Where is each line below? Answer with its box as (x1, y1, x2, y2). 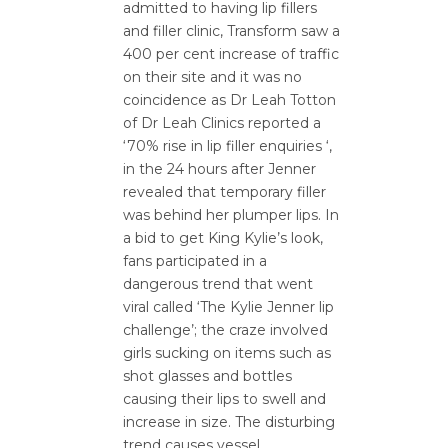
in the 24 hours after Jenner (123, 160, 316, 178)
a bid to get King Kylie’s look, (123, 229, 323, 247)
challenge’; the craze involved (123, 321, 328, 339)
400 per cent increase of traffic (123, 45, 339, 63)
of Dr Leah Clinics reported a (123, 114, 321, 132)
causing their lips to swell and (123, 390, 326, 408)
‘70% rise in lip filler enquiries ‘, (123, 137, 332, 155)
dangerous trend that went (123, 275, 313, 293)
